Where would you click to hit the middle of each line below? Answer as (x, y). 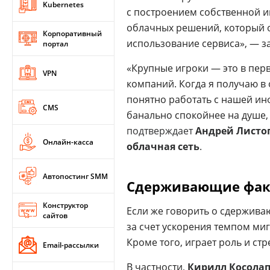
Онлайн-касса (68, 142)
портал (55, 44)
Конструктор (65, 205)
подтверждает (161, 130)
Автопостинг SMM (75, 176)
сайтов (55, 215)
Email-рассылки (71, 245)
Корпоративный (72, 33)
